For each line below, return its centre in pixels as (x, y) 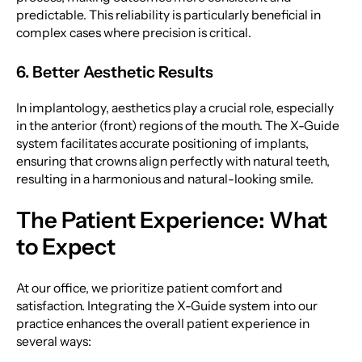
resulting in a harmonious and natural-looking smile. (164, 179)
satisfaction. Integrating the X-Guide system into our (166, 305)
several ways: (53, 341)
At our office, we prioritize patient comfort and (149, 288)
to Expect (65, 247)
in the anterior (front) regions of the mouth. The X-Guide (177, 125)
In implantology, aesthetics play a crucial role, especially (175, 107)
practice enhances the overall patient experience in (162, 323)
